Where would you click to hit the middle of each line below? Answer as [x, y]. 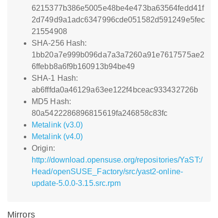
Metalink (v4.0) [57, 136]
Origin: [43, 148]
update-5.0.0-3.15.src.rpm [76, 183]
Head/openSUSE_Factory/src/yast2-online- [107, 172]
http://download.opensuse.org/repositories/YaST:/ [117, 160]
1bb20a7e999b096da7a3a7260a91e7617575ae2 [118, 55]
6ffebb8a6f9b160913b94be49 [83, 66]
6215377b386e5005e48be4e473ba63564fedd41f [118, 8]
